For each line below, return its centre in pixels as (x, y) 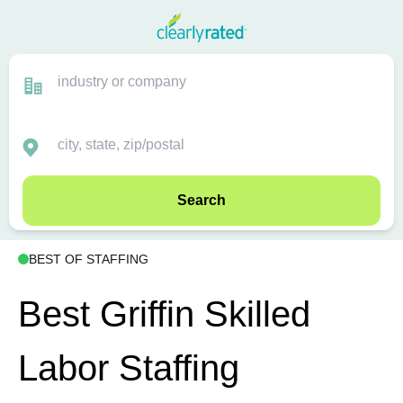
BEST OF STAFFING (89, 260)
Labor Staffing (129, 368)
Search (201, 200)
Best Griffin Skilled (164, 314)
